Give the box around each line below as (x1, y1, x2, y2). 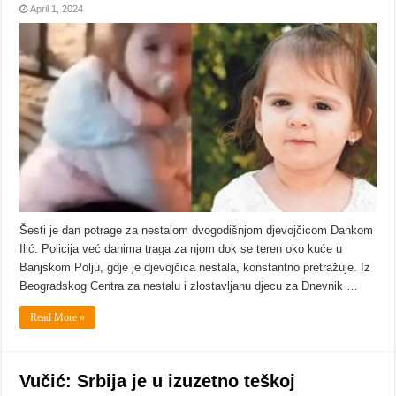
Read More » (30, 311, 86, 324)
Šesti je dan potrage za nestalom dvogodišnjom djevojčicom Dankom (19, 224, 374, 238)
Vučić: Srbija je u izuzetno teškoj (19, 371, 296, 392)
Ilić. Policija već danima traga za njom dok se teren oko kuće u (19, 242, 343, 256)
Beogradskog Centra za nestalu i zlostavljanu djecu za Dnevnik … (19, 279, 359, 293)
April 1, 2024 (30, 3, 84, 14)
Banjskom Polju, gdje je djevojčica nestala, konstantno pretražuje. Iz (19, 261, 371, 275)
